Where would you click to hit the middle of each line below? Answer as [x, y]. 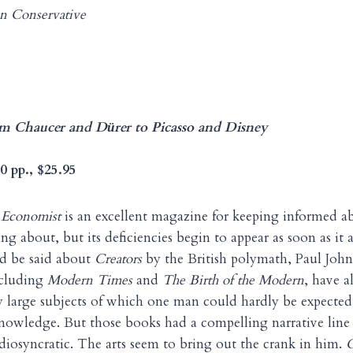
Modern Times [90, 281]
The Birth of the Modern [233, 281]
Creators [120, 259]
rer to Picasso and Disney [191, 128]
